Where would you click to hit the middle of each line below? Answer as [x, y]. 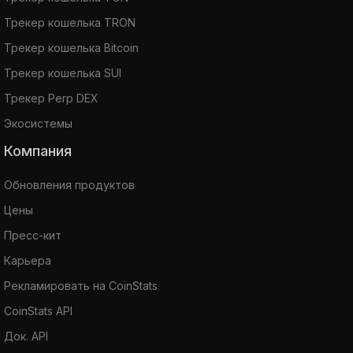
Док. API [26, 336]
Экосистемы [38, 123]
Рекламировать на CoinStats [81, 285]
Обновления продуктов [69, 184]
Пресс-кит [33, 235]
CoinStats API [38, 310]
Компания [42, 150]
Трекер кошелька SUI [63, 72]
